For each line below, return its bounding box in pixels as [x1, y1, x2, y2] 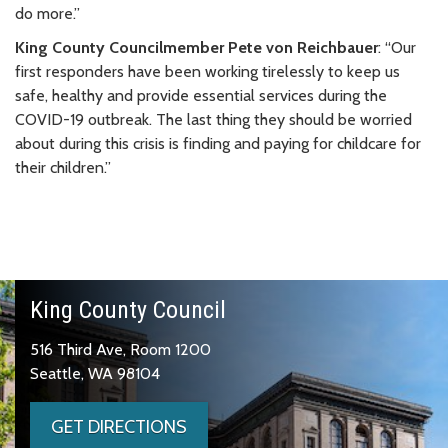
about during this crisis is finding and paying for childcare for [15, 133, 421, 153]
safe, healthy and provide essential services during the [15, 85, 387, 105]
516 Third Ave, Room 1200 [30, 339, 211, 359]
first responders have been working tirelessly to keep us [15, 61, 400, 81]
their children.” [15, 157, 111, 177]
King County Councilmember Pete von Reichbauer [15, 37, 378, 57]
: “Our [378, 37, 416, 57]
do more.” [15, 3, 80, 23]
